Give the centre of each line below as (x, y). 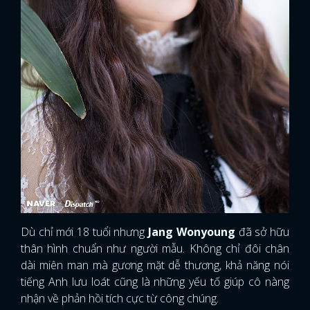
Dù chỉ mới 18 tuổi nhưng (85, 232)
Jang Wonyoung (192, 232)
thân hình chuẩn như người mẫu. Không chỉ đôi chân (155, 249)
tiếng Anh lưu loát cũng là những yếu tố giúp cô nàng (155, 282)
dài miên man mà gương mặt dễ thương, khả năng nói (155, 265)
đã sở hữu (262, 232)
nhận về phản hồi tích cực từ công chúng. (120, 299)
